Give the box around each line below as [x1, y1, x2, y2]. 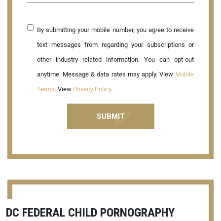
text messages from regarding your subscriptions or [37, 40, 194, 48]
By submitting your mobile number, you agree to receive [37, 26, 194, 34]
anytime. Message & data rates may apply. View [37, 70, 175, 78]
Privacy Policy [73, 85, 111, 93]
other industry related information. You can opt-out [37, 55, 194, 63]
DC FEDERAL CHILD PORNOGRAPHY [6, 205, 175, 220]
